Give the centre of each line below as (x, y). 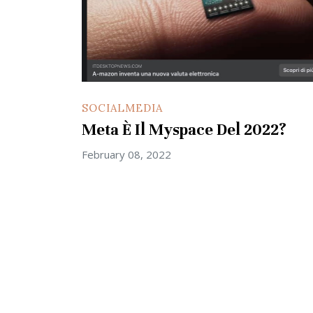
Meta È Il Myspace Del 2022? (184, 129)
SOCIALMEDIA (122, 108)
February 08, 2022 (126, 154)
